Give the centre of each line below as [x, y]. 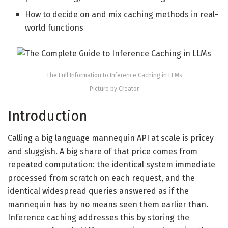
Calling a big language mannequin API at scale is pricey [111, 138]
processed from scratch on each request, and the [101, 178]
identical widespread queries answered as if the [98, 191]
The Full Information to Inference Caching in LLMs [114, 76]
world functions [54, 28]
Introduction [47, 116]
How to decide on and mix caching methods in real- [122, 15]
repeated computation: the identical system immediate [111, 165]
